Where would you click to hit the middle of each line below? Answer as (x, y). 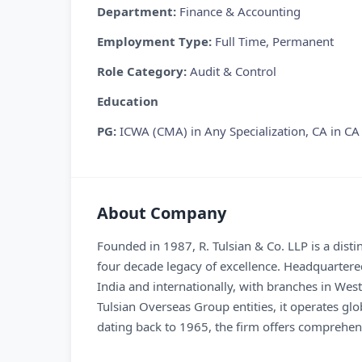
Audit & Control (233, 71)
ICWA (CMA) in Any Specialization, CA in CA (240, 131)
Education (128, 101)
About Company (162, 213)
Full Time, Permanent (274, 41)
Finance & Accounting (240, 11)
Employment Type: (156, 41)
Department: (138, 11)
